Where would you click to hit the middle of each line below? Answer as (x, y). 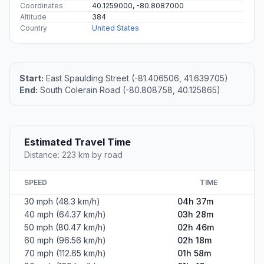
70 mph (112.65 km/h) (65, 253)
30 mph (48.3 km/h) (62, 201)
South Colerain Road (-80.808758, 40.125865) (129, 90)
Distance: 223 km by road (73, 154)
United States (115, 28)
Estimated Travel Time (77, 142)
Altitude (33, 16)
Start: (32, 78)
